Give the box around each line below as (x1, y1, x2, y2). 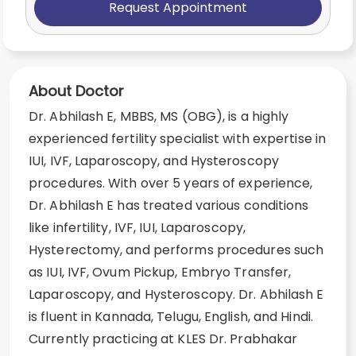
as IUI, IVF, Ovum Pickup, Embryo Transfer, (29, 263, 292, 281)
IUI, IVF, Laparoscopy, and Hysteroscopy (29, 152, 279, 170)
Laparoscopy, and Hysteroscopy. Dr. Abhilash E (29, 285, 324, 304)
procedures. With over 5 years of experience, (29, 174, 313, 192)
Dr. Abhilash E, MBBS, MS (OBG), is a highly (29, 107, 289, 126)
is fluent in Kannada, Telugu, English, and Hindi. (29, 308, 313, 326)
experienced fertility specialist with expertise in (29, 130, 327, 148)
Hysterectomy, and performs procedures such (29, 241, 324, 259)
